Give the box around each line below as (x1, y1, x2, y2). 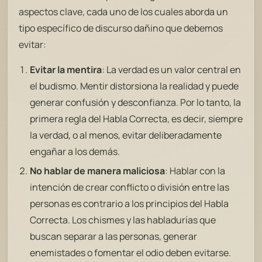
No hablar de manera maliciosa (30, 164, 166, 178)
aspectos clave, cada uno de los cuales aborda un (19, 5, 229, 19)
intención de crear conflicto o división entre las (30, 181, 230, 194)
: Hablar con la (165, 164, 226, 178)
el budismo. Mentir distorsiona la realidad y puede (30, 79, 239, 92)
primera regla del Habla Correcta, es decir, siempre (30, 112, 243, 125)
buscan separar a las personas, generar (30, 230, 198, 243)
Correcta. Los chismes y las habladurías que (30, 213, 216, 227)
